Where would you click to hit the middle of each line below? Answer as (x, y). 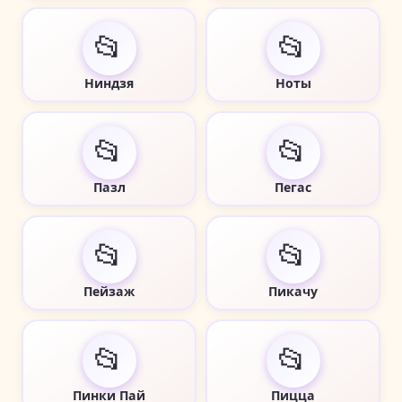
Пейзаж (109, 291)
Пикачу (293, 291)
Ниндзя (109, 83)
